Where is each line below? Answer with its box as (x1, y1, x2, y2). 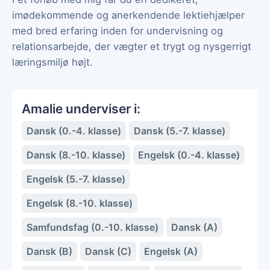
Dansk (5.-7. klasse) (134, 124, 225, 137)
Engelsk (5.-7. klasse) (27, 172, 125, 185)
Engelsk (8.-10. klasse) (27, 196, 133, 209)
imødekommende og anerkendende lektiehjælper (12, 8, 245, 21)
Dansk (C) (85, 245, 131, 257)
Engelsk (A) (144, 245, 198, 257)
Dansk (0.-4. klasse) (27, 124, 121, 137)
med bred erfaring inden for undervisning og (12, 24, 223, 37)
